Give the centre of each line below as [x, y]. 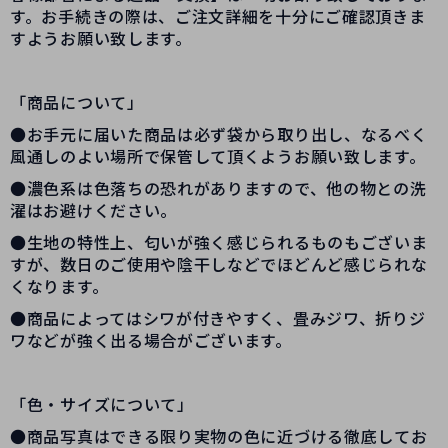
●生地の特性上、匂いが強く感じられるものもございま [219, 242]
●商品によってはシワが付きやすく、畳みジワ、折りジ [218, 318]
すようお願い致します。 [101, 38]
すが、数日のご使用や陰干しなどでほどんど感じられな [219, 264]
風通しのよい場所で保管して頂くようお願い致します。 [218, 156]
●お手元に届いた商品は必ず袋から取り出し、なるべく [219, 134]
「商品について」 [77, 102]
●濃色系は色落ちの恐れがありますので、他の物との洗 [218, 188]
